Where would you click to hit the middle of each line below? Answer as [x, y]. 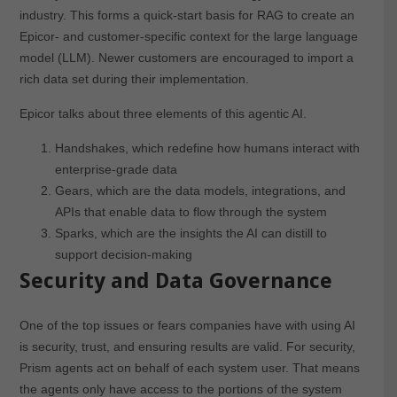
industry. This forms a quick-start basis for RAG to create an [187, 15]
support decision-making [123, 254]
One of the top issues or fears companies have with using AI [187, 325]
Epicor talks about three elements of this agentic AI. [163, 113]
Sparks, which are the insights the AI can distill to [191, 233]
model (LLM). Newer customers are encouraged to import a [186, 57]
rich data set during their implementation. [134, 78]
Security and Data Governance [175, 280]
